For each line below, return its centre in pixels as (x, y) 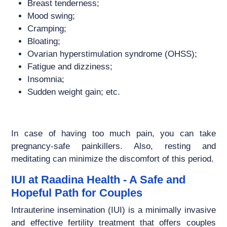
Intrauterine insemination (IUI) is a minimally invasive (113, 210)
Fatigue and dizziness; (70, 67)
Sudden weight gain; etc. (74, 92)
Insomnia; (47, 80)
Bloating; (44, 42)
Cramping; (47, 29)
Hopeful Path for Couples (77, 193)
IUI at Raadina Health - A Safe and (99, 180)
